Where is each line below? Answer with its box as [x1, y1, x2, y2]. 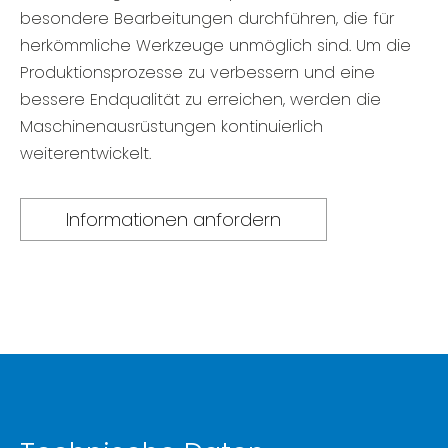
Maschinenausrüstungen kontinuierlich [20, 115, 323, 139]
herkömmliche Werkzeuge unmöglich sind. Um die [20, 34, 411, 58]
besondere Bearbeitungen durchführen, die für [20, 7, 394, 31]
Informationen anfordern [66, 207, 281, 233]
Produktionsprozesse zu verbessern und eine [20, 61, 375, 85]
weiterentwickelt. [20, 142, 151, 166]
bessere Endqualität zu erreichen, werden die [20, 88, 381, 112]
